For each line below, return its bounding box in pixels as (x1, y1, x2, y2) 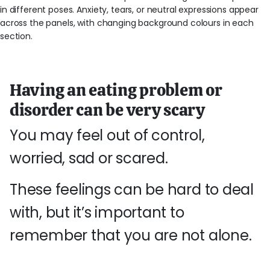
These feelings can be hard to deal (10, 180, 254, 199)
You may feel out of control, (10, 125, 205, 145)
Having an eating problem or (10, 79, 222, 101)
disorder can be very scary (10, 99, 205, 121)
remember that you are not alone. (10, 225, 252, 245)
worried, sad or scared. (10, 148, 168, 168)
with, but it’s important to (10, 202, 184, 222)
